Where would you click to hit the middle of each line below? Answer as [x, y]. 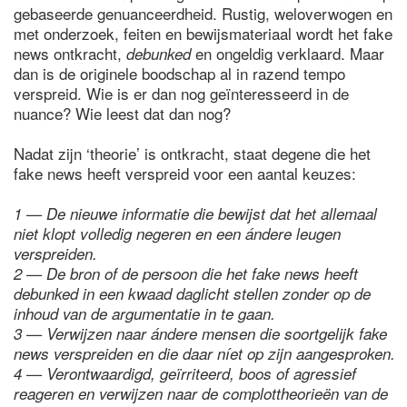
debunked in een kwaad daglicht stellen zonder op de [192, 293]
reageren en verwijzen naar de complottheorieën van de [201, 393]
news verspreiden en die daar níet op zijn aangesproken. [207, 353]
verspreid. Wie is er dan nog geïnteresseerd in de [181, 93]
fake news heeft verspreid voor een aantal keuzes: [187, 173]
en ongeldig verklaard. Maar [288, 53]
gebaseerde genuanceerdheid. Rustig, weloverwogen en [203, 13]
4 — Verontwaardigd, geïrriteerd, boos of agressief [185, 373]
